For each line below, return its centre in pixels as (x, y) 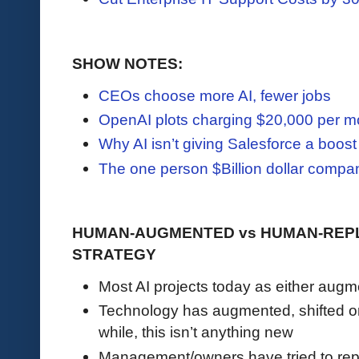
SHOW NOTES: (127, 63)
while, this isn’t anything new (196, 332)
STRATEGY (114, 254)
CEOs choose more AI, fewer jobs (215, 95)
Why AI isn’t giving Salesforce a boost (228, 144)
